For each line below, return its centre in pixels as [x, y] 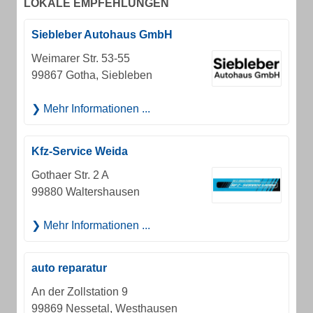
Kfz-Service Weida [80, 151]
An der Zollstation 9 [80, 292]
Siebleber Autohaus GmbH [102, 35]
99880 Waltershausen [86, 192]
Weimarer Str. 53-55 [81, 58]
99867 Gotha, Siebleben [92, 75]
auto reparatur [69, 268]
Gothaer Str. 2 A [70, 175]
